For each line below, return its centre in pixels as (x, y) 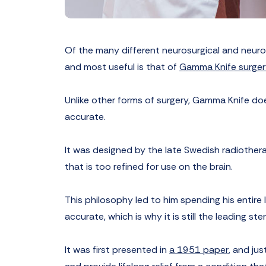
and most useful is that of (121, 67)
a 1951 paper (199, 250)
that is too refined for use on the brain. (149, 167)
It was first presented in (116, 250)
